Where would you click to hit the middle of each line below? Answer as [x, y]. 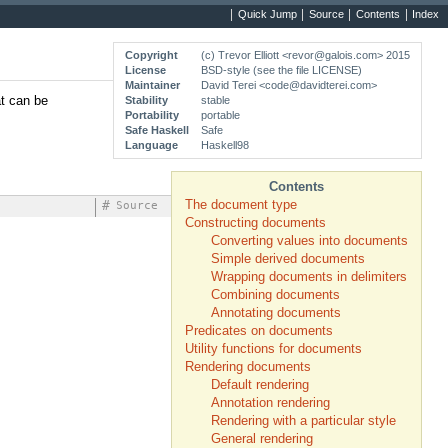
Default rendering [260, 385]
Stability [146, 99]
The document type [241, 205]
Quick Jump [267, 14]
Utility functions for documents [273, 349]
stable [215, 99]
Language [151, 144]
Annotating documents [276, 313]
